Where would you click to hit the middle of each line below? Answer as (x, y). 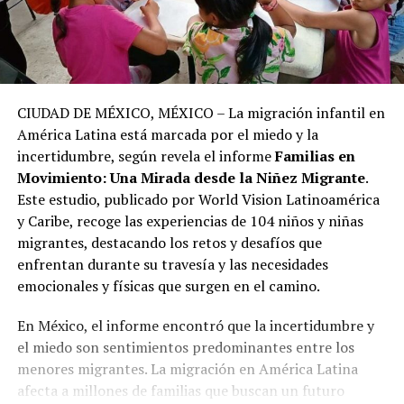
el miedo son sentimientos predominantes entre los (185, 347)
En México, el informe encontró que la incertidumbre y (195, 325)
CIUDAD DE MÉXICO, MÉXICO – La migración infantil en (201, 112)
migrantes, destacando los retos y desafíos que (169, 242)
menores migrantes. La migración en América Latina (187, 368)
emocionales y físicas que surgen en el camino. (168, 285)
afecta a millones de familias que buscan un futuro (180, 390)
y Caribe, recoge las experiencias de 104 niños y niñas (190, 220)
